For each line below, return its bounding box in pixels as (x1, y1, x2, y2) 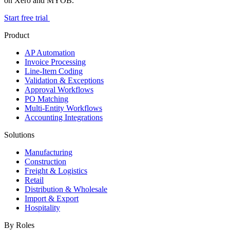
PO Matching (25, 94, 68, 103)
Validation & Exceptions (25, 75, 104, 85)
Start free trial (4, 13, 50, 22)
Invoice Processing (25, 57, 86, 66)
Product (4, 30, 29, 40)
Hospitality (25, 203, 60, 212)
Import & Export (25, 194, 79, 203)
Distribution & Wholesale (25, 184, 107, 194)
